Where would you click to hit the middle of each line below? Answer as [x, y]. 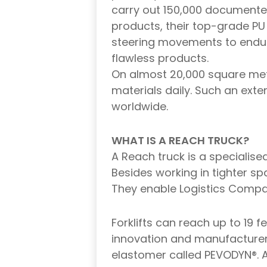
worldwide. [140, 107]
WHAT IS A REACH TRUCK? [180, 141]
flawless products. [160, 58]
